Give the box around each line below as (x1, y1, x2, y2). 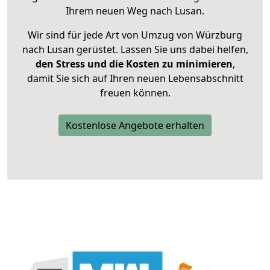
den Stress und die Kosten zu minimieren (35, 57, 233, 71)
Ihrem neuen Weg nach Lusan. (66, 4, 204, 18)
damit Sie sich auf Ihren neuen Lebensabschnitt (27, 72, 243, 86)
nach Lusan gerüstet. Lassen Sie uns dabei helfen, (22, 43, 248, 57)
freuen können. (99, 86, 171, 100)
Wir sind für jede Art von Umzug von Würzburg (28, 28, 242, 42)
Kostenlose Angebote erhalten (66, 119, 204, 133)
